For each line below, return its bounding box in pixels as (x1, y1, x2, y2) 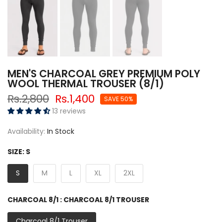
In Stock (47, 126, 74, 137)
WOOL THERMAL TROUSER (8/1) (7, 76, 164, 91)
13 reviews (52, 106, 86, 116)
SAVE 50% (104, 95, 133, 104)
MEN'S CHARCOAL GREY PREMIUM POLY (7, 66, 200, 81)
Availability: (7, 126, 47, 137)
